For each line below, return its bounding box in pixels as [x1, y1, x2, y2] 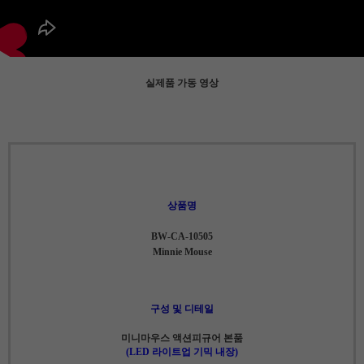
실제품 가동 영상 [145, 76, 219, 89]
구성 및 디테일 [150, 302, 214, 314]
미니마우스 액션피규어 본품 [121, 331, 243, 344]
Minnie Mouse [152, 245, 212, 258]
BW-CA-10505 [151, 230, 213, 242]
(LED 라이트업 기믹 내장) [126, 345, 238, 357]
